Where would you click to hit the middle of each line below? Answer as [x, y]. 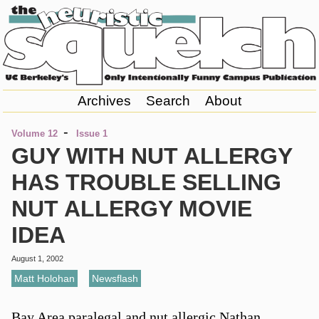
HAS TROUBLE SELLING [146, 183]
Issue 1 [91, 134]
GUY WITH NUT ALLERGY [151, 156]
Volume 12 [34, 134]
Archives [104, 101]
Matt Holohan [44, 278]
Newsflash [115, 278]
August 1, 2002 [37, 259]
